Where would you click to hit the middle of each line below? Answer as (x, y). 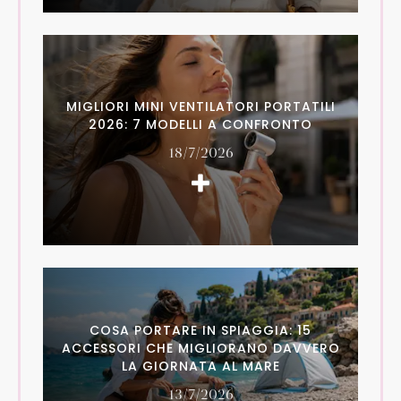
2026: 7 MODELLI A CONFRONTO (200, 125)
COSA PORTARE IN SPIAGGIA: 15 (200, 330)
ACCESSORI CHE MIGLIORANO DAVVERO (200, 348)
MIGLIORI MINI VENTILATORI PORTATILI (200, 107)
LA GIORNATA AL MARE (200, 366)
